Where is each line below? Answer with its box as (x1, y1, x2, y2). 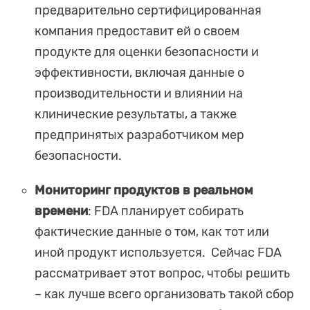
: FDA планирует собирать (88, 203, 244, 219)
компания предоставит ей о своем (35, 24, 239, 39)
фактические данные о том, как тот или (35, 224, 269, 240)
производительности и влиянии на (35, 86, 243, 102)
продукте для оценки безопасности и (35, 44, 259, 60)
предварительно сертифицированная (35, 3, 262, 19)
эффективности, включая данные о (35, 65, 244, 81)
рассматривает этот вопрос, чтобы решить (35, 266, 290, 282)
